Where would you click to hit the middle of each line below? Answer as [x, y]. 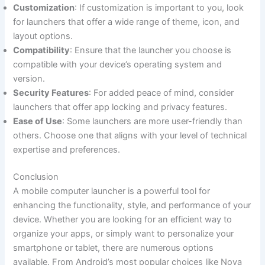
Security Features [51, 93]
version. [29, 79]
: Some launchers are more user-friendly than [153, 122]
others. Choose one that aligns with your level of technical [130, 136]
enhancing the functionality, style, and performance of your [132, 205]
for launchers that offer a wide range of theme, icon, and [127, 22]
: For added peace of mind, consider [161, 93]
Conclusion [36, 177]
